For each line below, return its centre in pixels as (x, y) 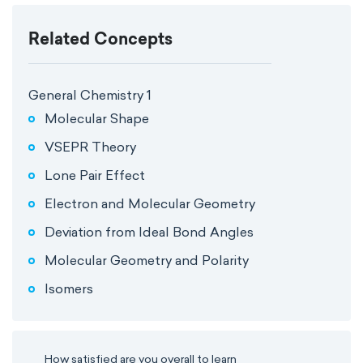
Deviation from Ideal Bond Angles (149, 232)
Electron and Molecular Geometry (150, 203)
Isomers (69, 288)
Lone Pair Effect (95, 175)
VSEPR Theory (90, 147)
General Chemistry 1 (90, 95)
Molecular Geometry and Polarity (147, 260)
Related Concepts (100, 41)
